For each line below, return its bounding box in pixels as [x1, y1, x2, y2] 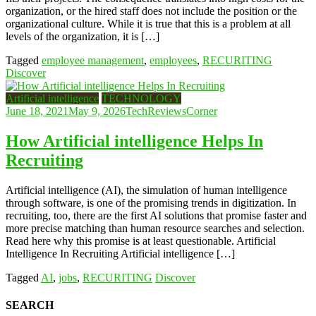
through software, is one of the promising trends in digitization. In [6, 196, 296, 209]
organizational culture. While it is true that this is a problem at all [6, 17, 291, 30]
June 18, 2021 [6, 104, 68, 117]
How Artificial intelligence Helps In [6, 131, 263, 150]
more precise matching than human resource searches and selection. [6, 221, 305, 234]
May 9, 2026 [68, 104, 126, 117]
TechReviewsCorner [126, 104, 217, 117]
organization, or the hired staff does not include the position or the [6, 4, 297, 17]
